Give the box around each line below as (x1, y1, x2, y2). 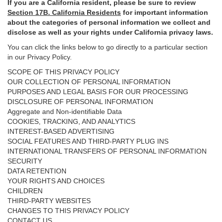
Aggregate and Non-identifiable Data (7, 108, 122, 115)
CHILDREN (7, 187, 43, 195)
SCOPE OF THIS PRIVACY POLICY (7, 68, 119, 76)
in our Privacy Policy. (7, 53, 72, 61)
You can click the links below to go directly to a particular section (7, 43, 208, 51)
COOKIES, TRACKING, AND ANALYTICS (7, 117, 135, 125)
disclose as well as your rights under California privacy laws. (7, 28, 213, 36)
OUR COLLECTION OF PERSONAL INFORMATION (7, 78, 170, 86)
